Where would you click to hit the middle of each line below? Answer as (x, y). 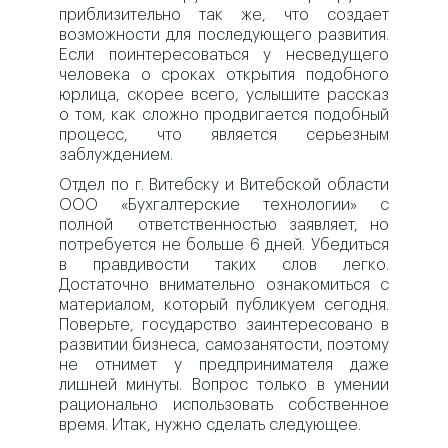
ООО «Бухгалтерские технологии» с (224, 205)
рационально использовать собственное (224, 405)
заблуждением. (116, 155)
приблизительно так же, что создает (224, 15)
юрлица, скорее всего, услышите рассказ (224, 95)
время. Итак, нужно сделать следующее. (210, 425)
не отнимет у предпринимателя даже (224, 365)
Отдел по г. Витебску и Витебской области (224, 185)
